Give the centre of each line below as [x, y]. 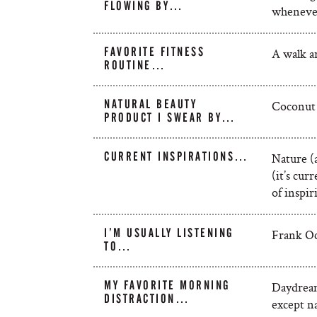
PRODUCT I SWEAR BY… [170, 117]
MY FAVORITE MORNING [167, 285]
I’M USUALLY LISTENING [169, 233]
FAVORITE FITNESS [155, 52]
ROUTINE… [135, 65]
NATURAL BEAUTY [151, 104]
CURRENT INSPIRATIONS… [177, 156]
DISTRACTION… [147, 299]
